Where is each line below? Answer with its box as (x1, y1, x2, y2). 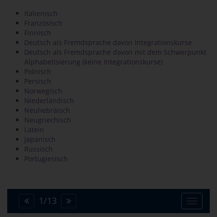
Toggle (191, 207, 214, 216)
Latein (24, 125, 44, 134)
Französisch (24, 18, 62, 28)
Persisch (24, 77, 51, 86)
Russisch (24, 144, 53, 154)
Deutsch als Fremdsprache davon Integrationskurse (24, 38, 192, 47)
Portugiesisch (24, 154, 68, 163)
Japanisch (24, 135, 56, 144)
